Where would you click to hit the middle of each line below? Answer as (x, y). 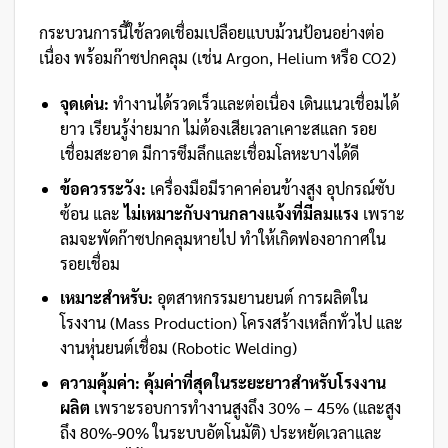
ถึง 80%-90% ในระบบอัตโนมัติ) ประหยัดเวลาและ (220, 432)
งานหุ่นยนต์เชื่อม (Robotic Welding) (178, 348)
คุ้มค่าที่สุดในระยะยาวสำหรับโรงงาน (264, 382)
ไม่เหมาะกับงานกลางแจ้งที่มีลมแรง (241, 213)
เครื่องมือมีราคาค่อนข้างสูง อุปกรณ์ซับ (270, 188)
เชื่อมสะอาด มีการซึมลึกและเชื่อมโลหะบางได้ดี (209, 154)
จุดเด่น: (84, 104)
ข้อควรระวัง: (102, 188)
